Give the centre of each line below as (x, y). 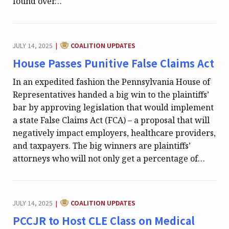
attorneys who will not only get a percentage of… (109, 158)
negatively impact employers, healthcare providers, (114, 133)
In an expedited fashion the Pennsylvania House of (111, 82)
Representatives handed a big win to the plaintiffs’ (111, 95)
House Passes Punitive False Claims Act (113, 63)
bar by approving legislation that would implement (113, 107)
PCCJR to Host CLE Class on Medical (104, 221)
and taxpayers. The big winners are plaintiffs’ (102, 146)
